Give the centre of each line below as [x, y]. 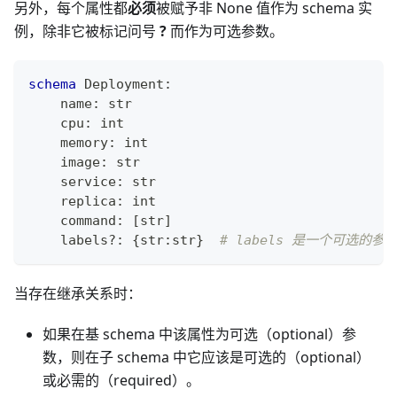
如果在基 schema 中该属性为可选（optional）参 [199, 334]
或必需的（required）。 [121, 380]
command [72, 220]
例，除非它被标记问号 [87, 31]
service [72, 181]
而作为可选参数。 [225, 31]
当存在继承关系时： [78, 293]
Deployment [120, 84]
